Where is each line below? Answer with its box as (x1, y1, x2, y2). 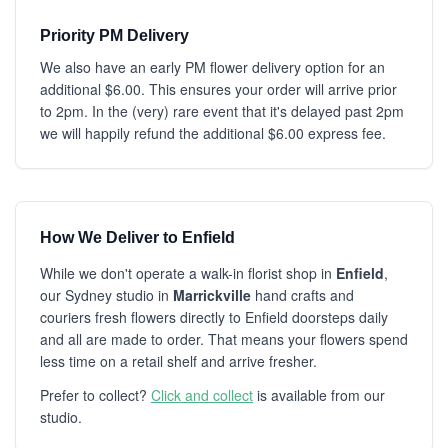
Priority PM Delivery (40, 27, 189, 44)
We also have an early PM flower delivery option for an (40, 57, 385, 77)
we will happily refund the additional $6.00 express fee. (40, 123, 386, 143)
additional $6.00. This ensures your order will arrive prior (40, 79, 397, 99)
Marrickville (173, 285, 251, 305)
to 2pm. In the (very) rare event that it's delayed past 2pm (40, 101, 404, 121)
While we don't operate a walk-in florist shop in (40, 263, 336, 283)
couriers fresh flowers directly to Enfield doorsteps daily (40, 307, 388, 327)
